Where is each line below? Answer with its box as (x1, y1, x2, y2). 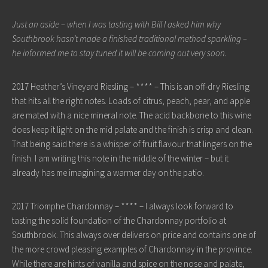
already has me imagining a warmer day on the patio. (12, 167, 206, 178)
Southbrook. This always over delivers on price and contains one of (12, 229, 256, 240)
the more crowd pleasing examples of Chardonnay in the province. (12, 243, 252, 255)
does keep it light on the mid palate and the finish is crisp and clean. (12, 124, 253, 135)
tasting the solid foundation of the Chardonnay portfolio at (12, 215, 226, 226)
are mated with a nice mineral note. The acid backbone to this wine (12, 109, 251, 121)
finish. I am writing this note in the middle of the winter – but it (12, 153, 229, 164)
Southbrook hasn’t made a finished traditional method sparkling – (12, 33, 247, 44)
